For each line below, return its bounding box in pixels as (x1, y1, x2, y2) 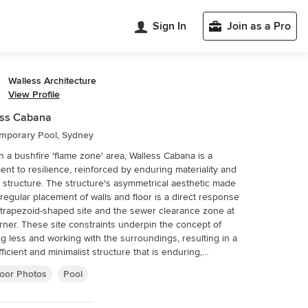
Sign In (153, 19, 186, 33)
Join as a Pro (227, 19, 291, 33)
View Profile (8, 89, 60, 100)
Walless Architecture (8, 75, 96, 87)
